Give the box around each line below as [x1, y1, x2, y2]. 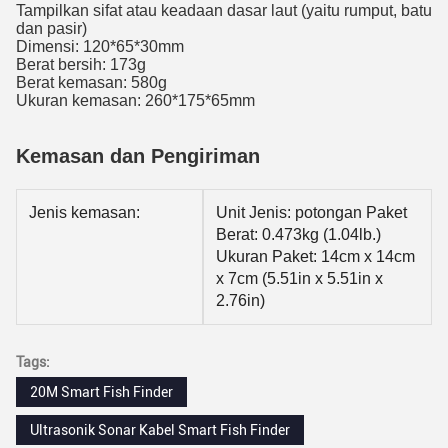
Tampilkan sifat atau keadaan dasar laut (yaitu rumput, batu [16, 2, 432, 19]
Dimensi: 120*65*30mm [16, 38, 184, 55]
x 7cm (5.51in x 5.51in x [216, 270, 383, 287]
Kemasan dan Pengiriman [16, 145, 260, 167]
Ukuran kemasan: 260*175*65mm [16, 92, 255, 109]
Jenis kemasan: [29, 204, 140, 221]
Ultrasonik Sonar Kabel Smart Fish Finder [30, 422, 290, 438]
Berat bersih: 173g [16, 56, 146, 73]
